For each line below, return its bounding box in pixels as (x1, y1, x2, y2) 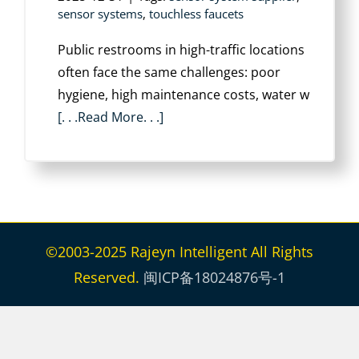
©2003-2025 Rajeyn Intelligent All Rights (46, 242, 313, 261)
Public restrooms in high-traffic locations (58, 41, 305, 58)
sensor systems (58, 6, 143, 22)
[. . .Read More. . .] (58, 108, 163, 126)
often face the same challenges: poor (58, 63, 280, 81)
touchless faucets (149, 6, 244, 22)
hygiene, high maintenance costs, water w (58, 86, 309, 103)
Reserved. (74, 268, 143, 287)
